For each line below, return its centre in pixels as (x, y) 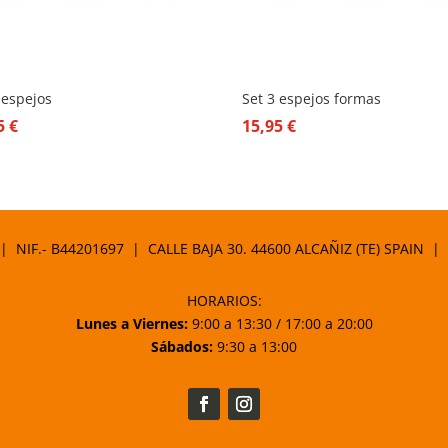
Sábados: (182, 347)
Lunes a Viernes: (131, 324)
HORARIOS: (224, 301)
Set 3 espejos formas (312, 99)
